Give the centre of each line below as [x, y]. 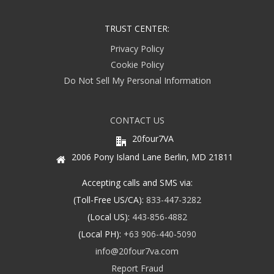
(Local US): [109, 217]
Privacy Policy [137, 49]
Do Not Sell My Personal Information [137, 81]
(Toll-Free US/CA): [109, 200]
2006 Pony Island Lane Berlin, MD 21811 [152, 157]
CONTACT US [137, 120]
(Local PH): [101, 234]
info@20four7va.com [137, 251]
